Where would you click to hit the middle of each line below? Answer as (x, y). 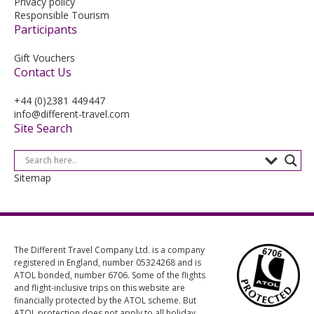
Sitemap (33, 177)
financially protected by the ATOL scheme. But (105, 300)
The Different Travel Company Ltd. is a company (109, 250)
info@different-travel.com (72, 114)
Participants (46, 29)
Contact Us (43, 72)
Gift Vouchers (45, 57)
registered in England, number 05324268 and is (108, 262)
